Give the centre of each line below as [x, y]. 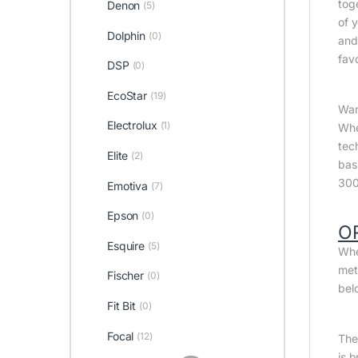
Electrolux [132, 125]
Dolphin [126, 35]
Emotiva [127, 185]
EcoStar [127, 95]
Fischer [125, 276]
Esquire [125, 245]
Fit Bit [121, 306]
